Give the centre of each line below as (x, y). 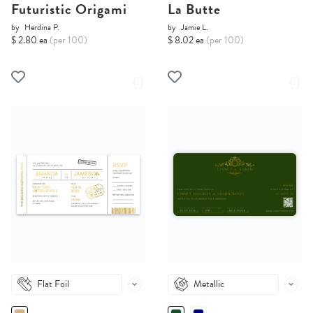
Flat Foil (53, 284)
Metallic (209, 284)
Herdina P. (42, 28)
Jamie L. (195, 28)
